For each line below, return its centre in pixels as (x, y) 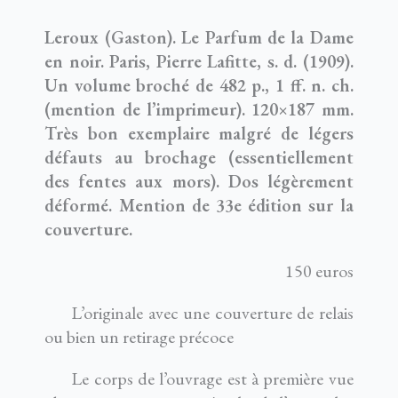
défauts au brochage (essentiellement (199, 158)
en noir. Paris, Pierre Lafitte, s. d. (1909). (199, 62)
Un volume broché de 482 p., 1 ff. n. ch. (199, 86)
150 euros (319, 271)
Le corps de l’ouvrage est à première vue (212, 379)
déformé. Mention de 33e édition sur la (199, 206)
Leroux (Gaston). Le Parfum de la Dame (199, 38)
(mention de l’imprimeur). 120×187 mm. (199, 110)
